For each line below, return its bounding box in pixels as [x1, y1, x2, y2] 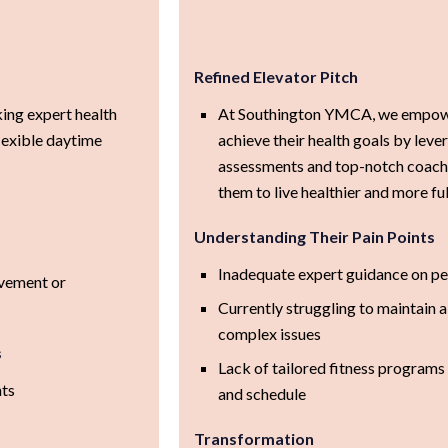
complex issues [217, 323, 321, 343]
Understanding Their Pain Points [193, 226, 435, 246]
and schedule [217, 383, 306, 403]
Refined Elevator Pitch [193, 66, 358, 86]
